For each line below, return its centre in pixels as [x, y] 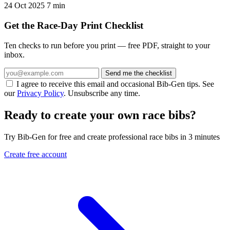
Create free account [35, 154]
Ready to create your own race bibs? [100, 115]
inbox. [14, 54]
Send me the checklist [139, 73]
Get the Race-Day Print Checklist [74, 26]
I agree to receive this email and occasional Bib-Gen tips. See [115, 84]
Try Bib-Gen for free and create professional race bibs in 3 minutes [112, 137]
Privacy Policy [40, 93]
